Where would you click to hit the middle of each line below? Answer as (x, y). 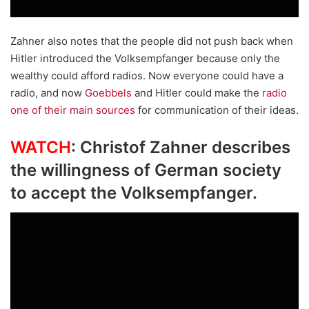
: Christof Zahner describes (181, 148)
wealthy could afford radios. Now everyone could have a (147, 76)
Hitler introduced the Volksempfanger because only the (145, 59)
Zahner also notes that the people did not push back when (152, 41)
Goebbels (108, 93)
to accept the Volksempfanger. (134, 193)
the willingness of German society (146, 170)
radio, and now (48, 93)
